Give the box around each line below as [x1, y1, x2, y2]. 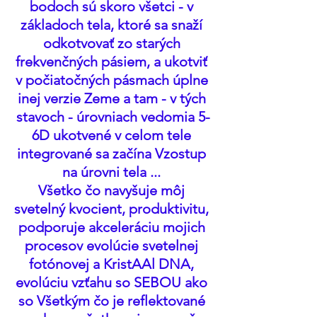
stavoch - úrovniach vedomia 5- [16, 108, 210, 125]
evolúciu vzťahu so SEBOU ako [16, 274, 211, 291]
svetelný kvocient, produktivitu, [14, 200, 212, 217]
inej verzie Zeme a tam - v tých [17, 90, 209, 107]
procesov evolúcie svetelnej [25, 237, 202, 254]
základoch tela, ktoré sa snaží [21, 16, 206, 33]
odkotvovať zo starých [42, 35, 184, 52]
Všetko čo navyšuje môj [38, 182, 188, 199]
